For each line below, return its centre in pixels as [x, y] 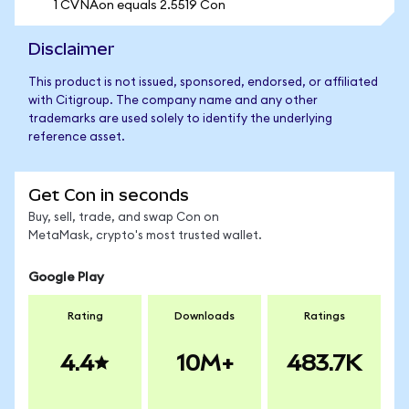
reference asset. [77, 137]
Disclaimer [72, 49]
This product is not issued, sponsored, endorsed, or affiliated [203, 83]
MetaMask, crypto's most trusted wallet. [145, 236]
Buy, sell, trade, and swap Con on [124, 218]
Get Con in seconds [109, 195]
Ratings [324, 316]
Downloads [204, 316]
